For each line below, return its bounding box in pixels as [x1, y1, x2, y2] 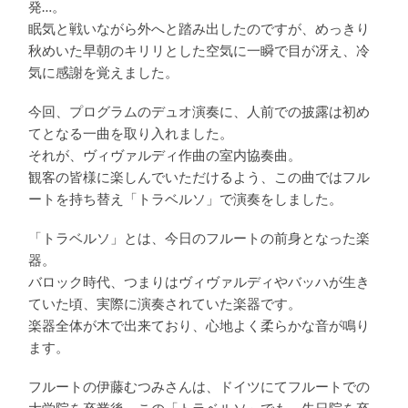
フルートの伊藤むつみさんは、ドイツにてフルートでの [28, 378, 371, 394]
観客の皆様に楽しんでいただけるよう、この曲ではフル [28, 169, 371, 186]
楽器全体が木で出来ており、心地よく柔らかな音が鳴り [28, 317, 371, 333]
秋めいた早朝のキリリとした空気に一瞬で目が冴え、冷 [28, 43, 371, 59]
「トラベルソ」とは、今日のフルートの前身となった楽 [28, 229, 371, 246]
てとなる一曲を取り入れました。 [28, 126, 234, 142]
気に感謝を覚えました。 [28, 65, 179, 81]
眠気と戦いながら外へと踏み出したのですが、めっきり [28, 21, 371, 37]
